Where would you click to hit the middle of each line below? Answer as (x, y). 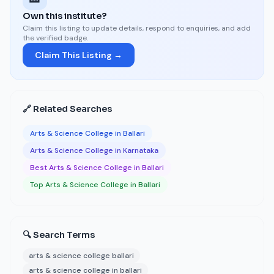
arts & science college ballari (81, 256)
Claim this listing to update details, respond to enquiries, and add (137, 28)
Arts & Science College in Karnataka (94, 150)
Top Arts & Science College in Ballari (95, 185)
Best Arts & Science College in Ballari (97, 168)
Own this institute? (65, 16)
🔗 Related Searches (67, 109)
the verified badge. (55, 38)
